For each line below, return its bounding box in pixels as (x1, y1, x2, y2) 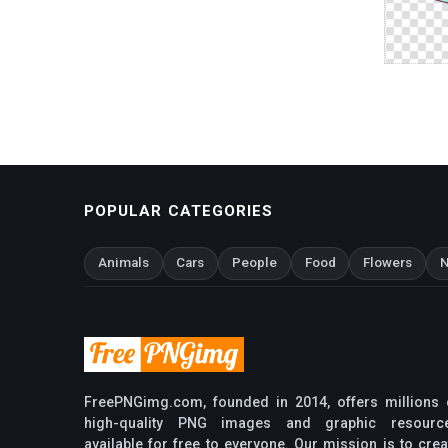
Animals (97, 255, 149, 271)
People (231, 255, 277, 271)
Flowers (363, 255, 413, 271)
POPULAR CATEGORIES (84, 202, 274, 221)
